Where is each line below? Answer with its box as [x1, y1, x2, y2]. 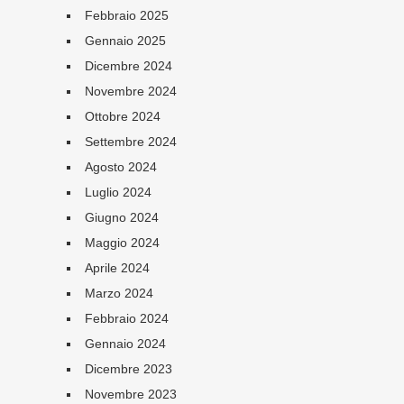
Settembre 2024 [84, 134, 177, 149]
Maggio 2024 [84, 235, 160, 250]
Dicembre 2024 [84, 59, 172, 73]
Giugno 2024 [84, 210, 159, 225]
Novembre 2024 [84, 84, 177, 98]
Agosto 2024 [84, 160, 157, 174]
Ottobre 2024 [84, 109, 161, 124]
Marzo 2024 [84, 286, 153, 300]
